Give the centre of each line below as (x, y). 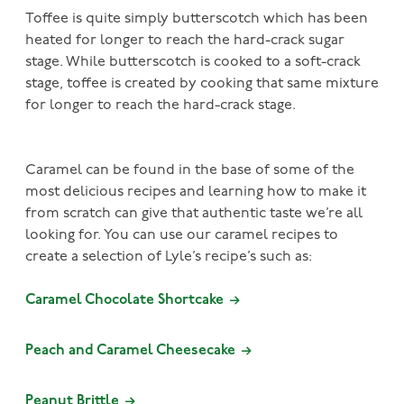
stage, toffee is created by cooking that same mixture (202, 83)
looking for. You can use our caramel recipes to (182, 235)
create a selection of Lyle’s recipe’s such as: (169, 257)
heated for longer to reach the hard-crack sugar (185, 40)
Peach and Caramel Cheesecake (132, 350)
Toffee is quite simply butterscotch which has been (197, 18)
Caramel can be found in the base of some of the (190, 170)
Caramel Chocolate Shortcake (124, 300)
